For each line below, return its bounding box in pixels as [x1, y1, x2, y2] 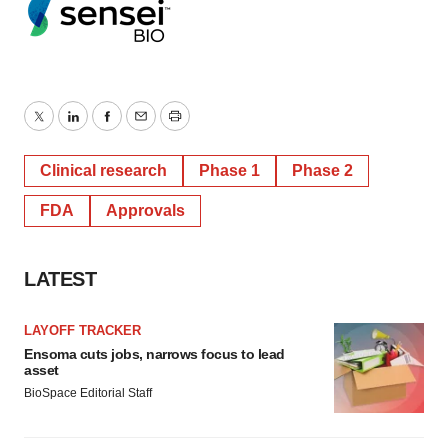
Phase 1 [199, 162, 260, 179]
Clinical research [40, 162, 167, 179]
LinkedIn [71, 119, 133, 137]
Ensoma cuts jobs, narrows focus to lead [24, 346, 285, 362]
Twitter [37, 119, 85, 137]
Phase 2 [292, 162, 353, 179]
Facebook [105, 119, 177, 137]
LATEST [24, 268, 96, 290]
